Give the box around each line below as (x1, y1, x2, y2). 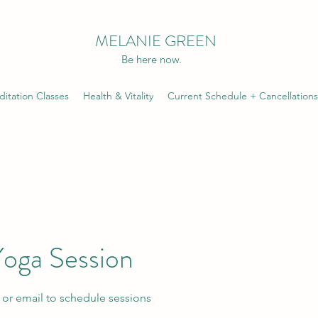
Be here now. (121, 53, 182, 66)
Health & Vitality (83, 89, 153, 102)
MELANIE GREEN (95, 30, 216, 52)
